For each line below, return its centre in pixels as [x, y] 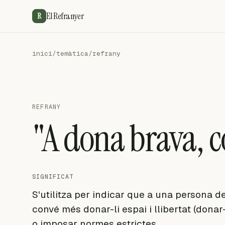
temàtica [72, 53]
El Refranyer [65, 16]
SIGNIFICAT [53, 177]
